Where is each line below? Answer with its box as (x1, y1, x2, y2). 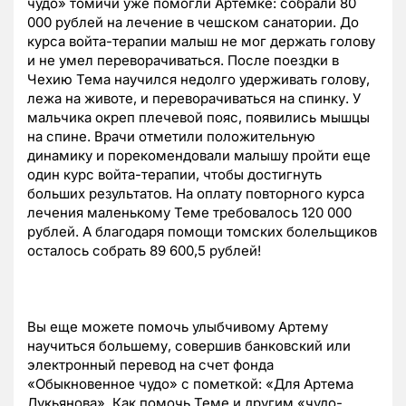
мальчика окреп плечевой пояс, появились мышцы (27, 109, 370, 127)
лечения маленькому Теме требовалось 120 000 (27, 204, 352, 222)
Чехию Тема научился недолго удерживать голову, (27, 71, 370, 89)
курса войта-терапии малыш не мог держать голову (27, 33, 375, 51)
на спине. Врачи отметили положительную (27, 128, 315, 146)
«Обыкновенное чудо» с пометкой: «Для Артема (27, 375, 353, 393)
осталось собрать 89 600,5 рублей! (27, 242, 261, 260)
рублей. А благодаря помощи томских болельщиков (27, 223, 377, 241)
